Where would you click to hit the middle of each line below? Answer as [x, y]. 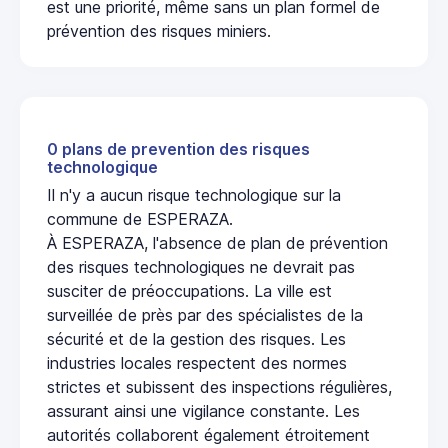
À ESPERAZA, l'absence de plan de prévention [217, 243]
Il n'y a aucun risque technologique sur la [194, 195]
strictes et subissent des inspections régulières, [219, 387]
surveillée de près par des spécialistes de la [205, 315]
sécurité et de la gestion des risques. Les [196, 339]
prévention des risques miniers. [159, 31]
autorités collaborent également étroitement [208, 435]
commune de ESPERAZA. [140, 219]
